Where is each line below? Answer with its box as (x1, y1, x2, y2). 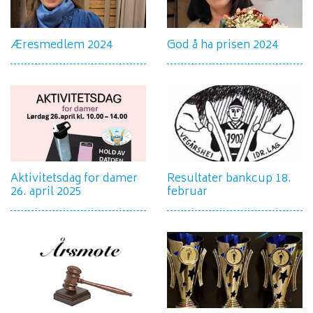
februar (167, 182, 208, 202)
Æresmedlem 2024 (10, 35, 112, 55)
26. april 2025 (10, 182, 82, 202)
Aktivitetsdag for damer (10, 169, 138, 189)
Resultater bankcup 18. (167, 169, 291, 189)
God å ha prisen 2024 (167, 35, 278, 55)
